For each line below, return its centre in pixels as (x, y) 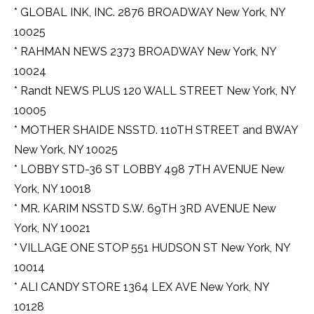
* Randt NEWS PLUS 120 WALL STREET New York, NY (155, 91)
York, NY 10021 (52, 228)
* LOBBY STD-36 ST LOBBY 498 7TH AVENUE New (149, 170)
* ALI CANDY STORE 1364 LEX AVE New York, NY (142, 287)
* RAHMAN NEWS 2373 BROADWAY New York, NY (145, 52)
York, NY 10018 (53, 189)
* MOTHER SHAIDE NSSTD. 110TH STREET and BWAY (156, 130)
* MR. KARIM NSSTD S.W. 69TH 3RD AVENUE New (145, 209)
